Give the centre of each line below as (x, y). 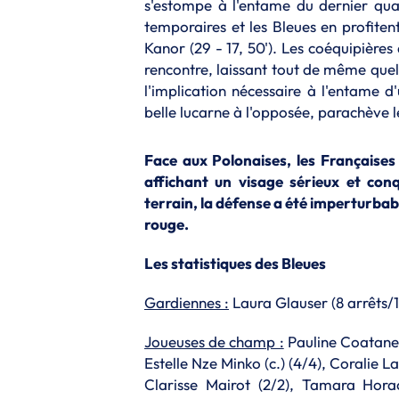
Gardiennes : (187, 302)
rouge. (167, 224)
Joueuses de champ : (214, 341)
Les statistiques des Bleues (235, 263)
